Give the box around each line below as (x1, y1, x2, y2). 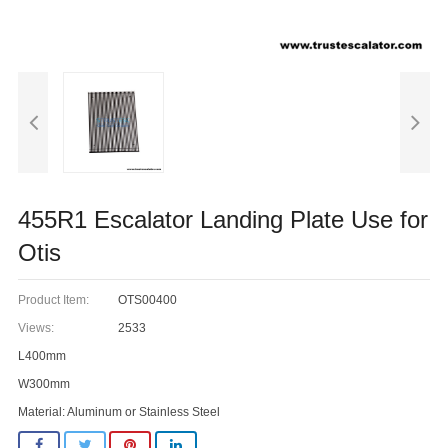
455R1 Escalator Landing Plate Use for (18, 205, 428, 233)
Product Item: (18, 292, 89, 307)
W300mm (18, 376, 70, 391)
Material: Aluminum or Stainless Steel (18, 404, 220, 419)
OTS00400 (118, 292, 177, 307)
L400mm (18, 348, 66, 363)
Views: (18, 320, 54, 335)
